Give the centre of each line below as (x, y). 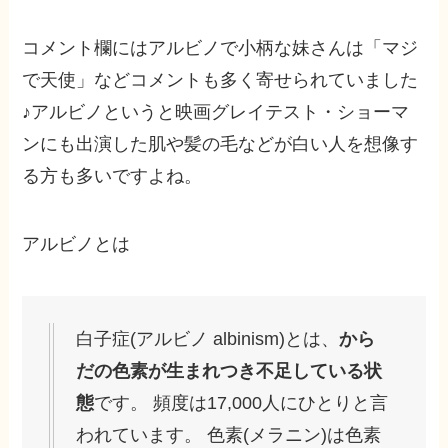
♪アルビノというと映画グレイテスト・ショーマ (216, 112)
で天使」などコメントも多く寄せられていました (220, 80)
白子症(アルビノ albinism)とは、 (208, 338)
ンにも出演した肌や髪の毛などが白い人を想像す (220, 144)
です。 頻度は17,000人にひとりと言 (241, 402)
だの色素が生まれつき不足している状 (229, 370)
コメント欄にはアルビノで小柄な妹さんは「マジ (220, 48)
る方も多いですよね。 (112, 176)
